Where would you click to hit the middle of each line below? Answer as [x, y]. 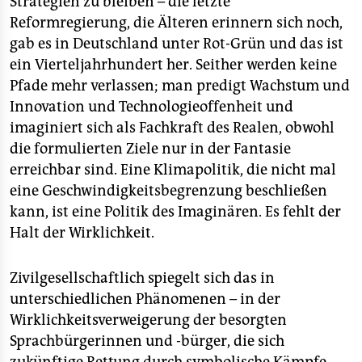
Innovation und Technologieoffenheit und [152, 106]
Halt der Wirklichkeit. [82, 232]
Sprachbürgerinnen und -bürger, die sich [147, 341]
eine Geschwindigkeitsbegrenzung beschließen [168, 190]
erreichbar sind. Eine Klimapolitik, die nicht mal [173, 169]
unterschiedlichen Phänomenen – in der [145, 299]
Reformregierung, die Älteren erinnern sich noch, [176, 22]
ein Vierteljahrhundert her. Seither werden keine [173, 64]
